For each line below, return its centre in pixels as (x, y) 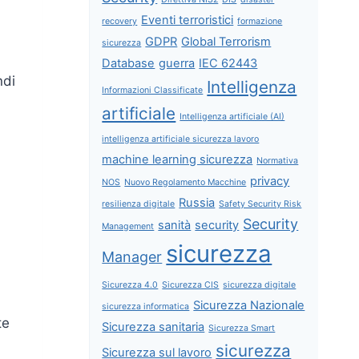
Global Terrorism (226, 41)
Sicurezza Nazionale (249, 305)
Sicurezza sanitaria (153, 327)
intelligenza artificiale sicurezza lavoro (181, 139)
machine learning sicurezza (177, 159)
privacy (270, 181)
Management (128, 226)
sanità (175, 225)
